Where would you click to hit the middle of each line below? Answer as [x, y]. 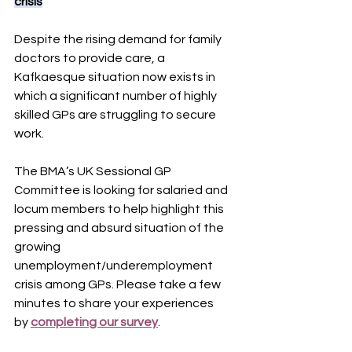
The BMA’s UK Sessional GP [94, 171]
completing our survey [94, 322]
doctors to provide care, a [91, 58]
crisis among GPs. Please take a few [119, 284]
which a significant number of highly [117, 96]
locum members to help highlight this [120, 209]
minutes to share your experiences [115, 303]
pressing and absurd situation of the [120, 228]
